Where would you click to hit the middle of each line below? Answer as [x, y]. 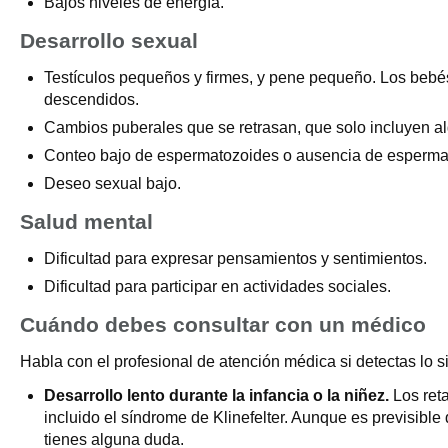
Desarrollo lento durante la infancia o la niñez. [216, 395]
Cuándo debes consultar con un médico [223, 324]
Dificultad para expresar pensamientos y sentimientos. [235, 258]
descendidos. [91, 99]
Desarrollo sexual [109, 40]
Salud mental [86, 221]
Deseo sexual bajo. [112, 183]
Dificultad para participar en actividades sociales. [217, 286]
